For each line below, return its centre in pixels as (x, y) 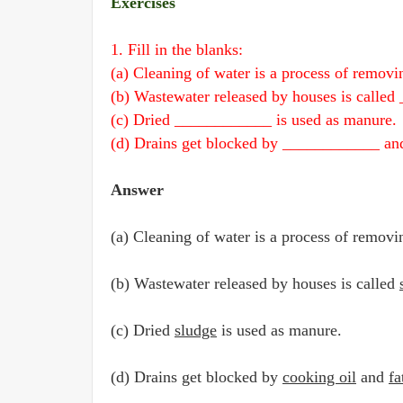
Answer (137, 190)
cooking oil (319, 377)
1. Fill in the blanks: (177, 49)
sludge (196, 330)
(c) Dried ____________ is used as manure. (254, 120)
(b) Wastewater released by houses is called (255, 283)
